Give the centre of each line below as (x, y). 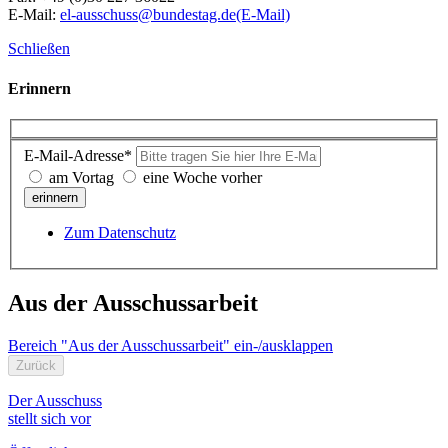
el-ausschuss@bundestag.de (148, 15)
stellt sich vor (49, 418)
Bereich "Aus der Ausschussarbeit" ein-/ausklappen (170, 345)
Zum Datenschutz (120, 233)
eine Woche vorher (202, 178)
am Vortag (81, 178)
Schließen (39, 49)
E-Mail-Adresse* (78, 156)
